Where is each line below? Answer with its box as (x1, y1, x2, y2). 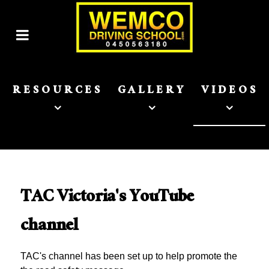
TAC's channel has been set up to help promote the (20, 251, 237, 262)
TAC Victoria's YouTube (20, 182, 194, 216)
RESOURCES (13, 81, 103, 103)
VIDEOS (201, 81, 258, 103)
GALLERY (118, 81, 186, 103)
